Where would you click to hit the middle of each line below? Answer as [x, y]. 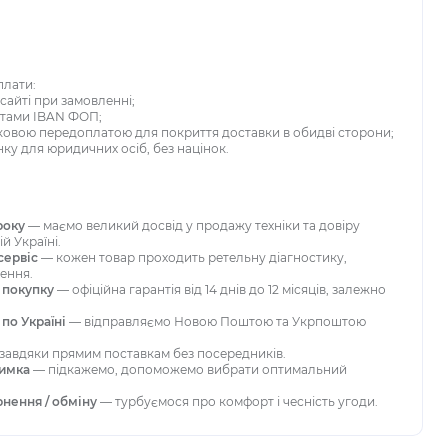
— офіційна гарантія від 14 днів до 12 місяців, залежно [220, 289]
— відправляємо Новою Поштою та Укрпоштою [216, 321]
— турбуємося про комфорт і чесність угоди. [237, 401]
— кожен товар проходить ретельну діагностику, [192, 257]
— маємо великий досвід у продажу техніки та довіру [192, 225]
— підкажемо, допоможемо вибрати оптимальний [188, 369]
